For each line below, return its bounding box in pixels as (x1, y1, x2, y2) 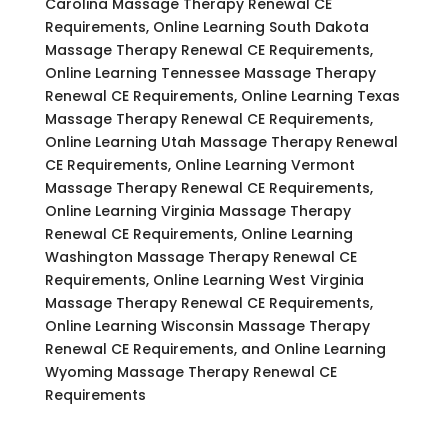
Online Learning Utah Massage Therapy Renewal (44, 131, 398, 152)
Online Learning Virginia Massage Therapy (44, 200, 351, 221)
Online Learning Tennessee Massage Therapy (44, 62, 376, 83)
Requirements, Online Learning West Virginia (44, 269, 364, 290)
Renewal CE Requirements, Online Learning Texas (44, 85, 400, 106)
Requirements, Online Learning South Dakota (44, 16, 369, 37)
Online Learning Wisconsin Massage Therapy (44, 315, 370, 336)
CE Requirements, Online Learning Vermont (44, 154, 355, 175)
